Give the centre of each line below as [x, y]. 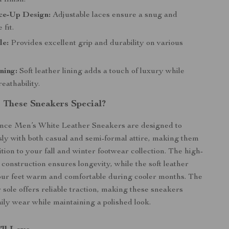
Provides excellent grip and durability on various [96, 43]
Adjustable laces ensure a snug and [114, 15]
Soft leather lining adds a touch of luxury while [101, 72]
